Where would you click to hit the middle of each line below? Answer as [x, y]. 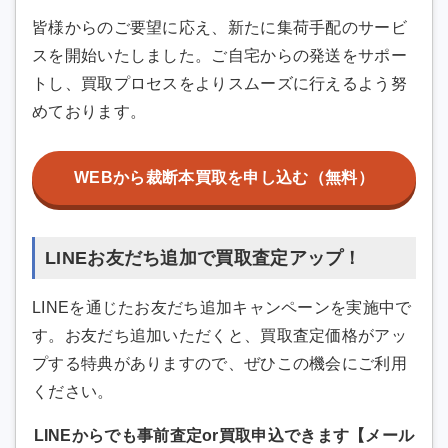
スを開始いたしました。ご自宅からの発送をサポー [219, 55]
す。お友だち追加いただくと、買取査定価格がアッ [219, 335]
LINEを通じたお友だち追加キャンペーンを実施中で [222, 307]
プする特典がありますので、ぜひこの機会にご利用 [219, 363]
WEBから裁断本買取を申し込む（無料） [224, 178]
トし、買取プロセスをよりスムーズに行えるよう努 [219, 83]
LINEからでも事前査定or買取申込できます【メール [224, 435]
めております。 [89, 111]
